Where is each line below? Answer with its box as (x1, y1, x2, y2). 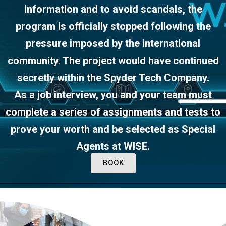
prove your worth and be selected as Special (11, 123, 215, 136)
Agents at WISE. (76, 140, 150, 153)
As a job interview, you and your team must (14, 89, 212, 101)
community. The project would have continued (7, 54, 219, 67)
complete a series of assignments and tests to (6, 106, 220, 119)
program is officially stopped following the (15, 20, 211, 33)
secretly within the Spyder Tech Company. (17, 72, 209, 84)
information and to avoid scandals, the (24, 3, 202, 16)
